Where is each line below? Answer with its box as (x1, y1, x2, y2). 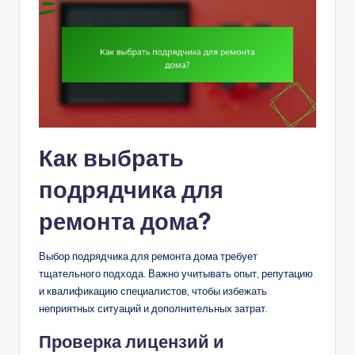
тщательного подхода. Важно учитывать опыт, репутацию (39, 267, 313, 281)
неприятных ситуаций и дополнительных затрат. (39, 302, 268, 315)
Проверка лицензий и (39, 330, 224, 353)
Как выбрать (39, 143, 184, 174)
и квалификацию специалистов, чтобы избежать (39, 284, 267, 298)
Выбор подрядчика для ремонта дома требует (39, 250, 258, 263)
